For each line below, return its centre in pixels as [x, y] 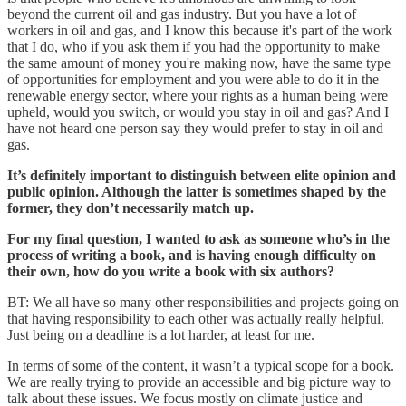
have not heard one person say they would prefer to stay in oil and [195, 128]
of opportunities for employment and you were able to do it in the [193, 79]
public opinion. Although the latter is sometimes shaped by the [197, 191]
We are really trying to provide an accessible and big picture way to [199, 382]
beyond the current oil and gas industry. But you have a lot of [182, 14]
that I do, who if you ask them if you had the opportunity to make [193, 46]
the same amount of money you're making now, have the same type [199, 63]
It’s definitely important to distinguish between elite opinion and [202, 175]
